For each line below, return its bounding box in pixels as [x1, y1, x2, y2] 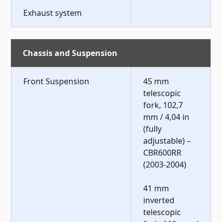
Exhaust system [23, 7, 82, 18]
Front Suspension [23, 75, 90, 87]
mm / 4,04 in [143, 111, 190, 122]
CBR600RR [143, 147, 182, 158]
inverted [143, 194, 175, 206]
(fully [143, 123, 162, 134]
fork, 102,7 [143, 99, 183, 111]
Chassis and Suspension [23, 47, 118, 58]
